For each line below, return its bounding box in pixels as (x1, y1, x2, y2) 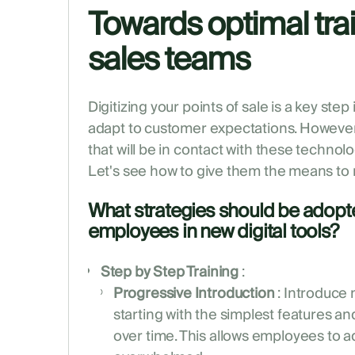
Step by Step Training (100, 260, 239, 285)
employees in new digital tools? (87, 216, 338, 249)
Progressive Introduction (113, 281, 275, 307)
